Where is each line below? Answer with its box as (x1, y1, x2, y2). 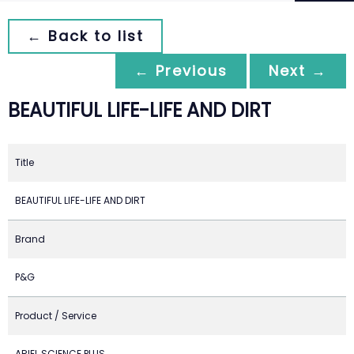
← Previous (134, 61, 228, 81)
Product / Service (15, 309, 96, 322)
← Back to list (27, 26, 144, 46)
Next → (269, 61, 327, 81)
